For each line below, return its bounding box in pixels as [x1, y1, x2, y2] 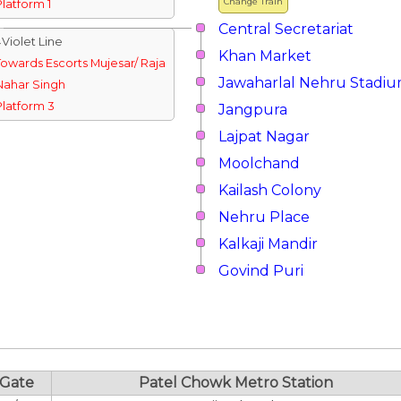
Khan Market [218, 47, 311, 64]
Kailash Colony [218, 182, 321, 199]
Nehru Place [218, 209, 310, 226]
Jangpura [218, 101, 287, 118]
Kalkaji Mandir [218, 235, 318, 252]
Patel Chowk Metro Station [138, 374, 333, 391]
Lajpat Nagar [218, 128, 310, 145]
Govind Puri [218, 262, 303, 279]
